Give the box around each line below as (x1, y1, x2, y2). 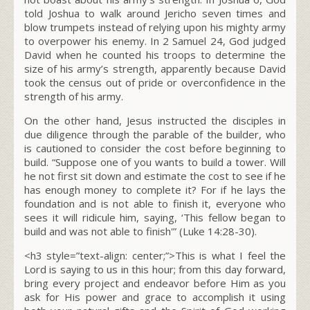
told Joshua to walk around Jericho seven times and (24, 6, 286, 20)
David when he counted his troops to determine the (24, 47, 286, 62)
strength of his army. (24, 89, 123, 103)
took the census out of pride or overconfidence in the (24, 75, 286, 89)
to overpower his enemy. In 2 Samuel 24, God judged (24, 33, 286, 48)
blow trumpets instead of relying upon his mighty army (24, 19, 286, 34)
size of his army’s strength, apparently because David (24, 61, 286, 75)
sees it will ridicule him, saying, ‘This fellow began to (24, 210, 286, 224)
